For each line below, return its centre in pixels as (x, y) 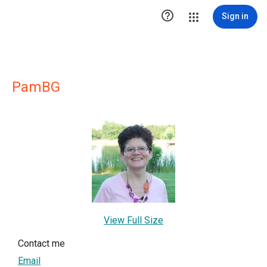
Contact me (41, 243)
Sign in (235, 16)
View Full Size (133, 220)
